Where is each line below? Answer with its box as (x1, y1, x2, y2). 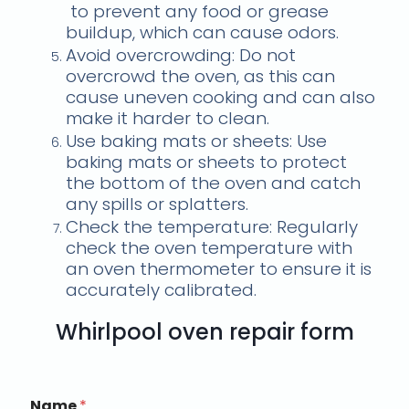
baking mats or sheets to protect (66, 149, 348, 174)
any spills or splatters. (66, 191, 249, 216)
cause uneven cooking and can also (66, 84, 376, 110)
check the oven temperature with (66, 235, 353, 260)
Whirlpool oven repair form (55, 316, 354, 347)
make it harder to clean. (66, 105, 270, 131)
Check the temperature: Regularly (66, 214, 359, 239)
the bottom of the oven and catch (66, 170, 362, 195)
